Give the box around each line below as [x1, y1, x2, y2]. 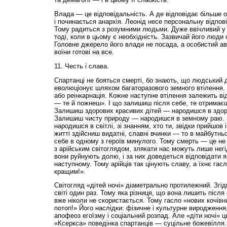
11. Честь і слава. [54, 62, 109, 70]
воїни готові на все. [54, 48, 114, 56]
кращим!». [54, 167, 86, 175]
